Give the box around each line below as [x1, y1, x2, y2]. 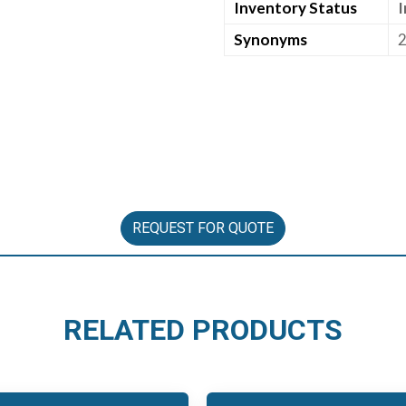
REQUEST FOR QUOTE [132, 219, 274, 237]
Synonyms [233, 30, 307, 49]
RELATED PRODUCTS [63, 313, 343, 347]
